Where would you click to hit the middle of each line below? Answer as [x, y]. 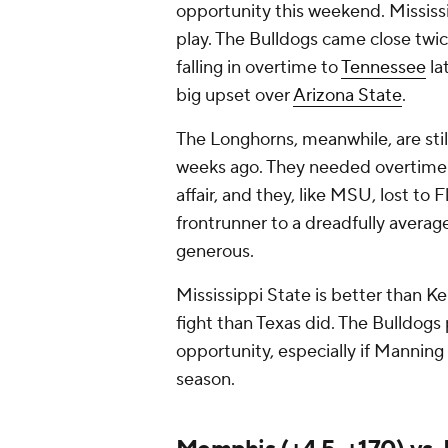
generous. [219, 252]
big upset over [234, 96]
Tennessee [383, 68]
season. [205, 380]
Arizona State [347, 96]
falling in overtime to [258, 68]
